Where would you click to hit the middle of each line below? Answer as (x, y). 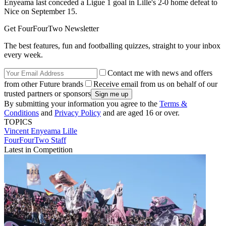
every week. (23, 55)
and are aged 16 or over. (140, 113)
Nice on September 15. (42, 12)
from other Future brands (44, 84)
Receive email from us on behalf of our (155, 84)
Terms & (173, 104)
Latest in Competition (38, 150)
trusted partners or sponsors (47, 94)
